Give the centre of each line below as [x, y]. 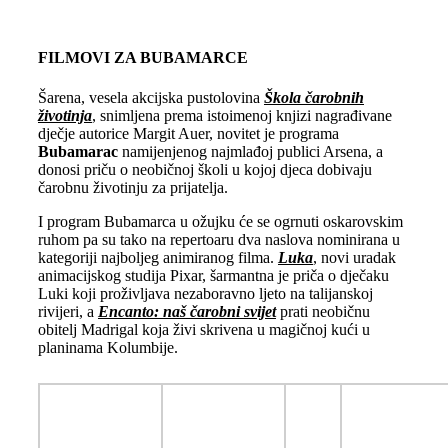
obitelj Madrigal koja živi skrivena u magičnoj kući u [203, 329]
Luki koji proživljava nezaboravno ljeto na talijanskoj [205, 293]
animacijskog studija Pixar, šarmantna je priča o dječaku [213, 275]
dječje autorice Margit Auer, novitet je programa [188, 133]
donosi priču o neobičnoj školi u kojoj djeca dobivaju [204, 169]
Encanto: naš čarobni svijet [186, 311]
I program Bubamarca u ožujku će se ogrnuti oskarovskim [220, 221]
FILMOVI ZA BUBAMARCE [142, 58]
